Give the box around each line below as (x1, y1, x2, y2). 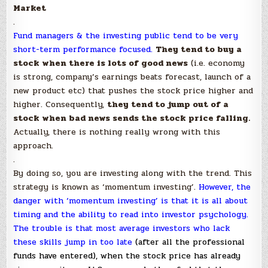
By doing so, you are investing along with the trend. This (13, 167, 252, 179)
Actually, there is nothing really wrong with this (13, 126, 221, 138)
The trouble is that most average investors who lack (13, 222, 230, 234)
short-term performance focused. (13, 43, 153, 56)
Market (13, 2, 47, 14)
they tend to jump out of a (107, 98, 229, 111)
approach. (13, 139, 54, 152)
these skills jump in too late (13, 236, 136, 248)
